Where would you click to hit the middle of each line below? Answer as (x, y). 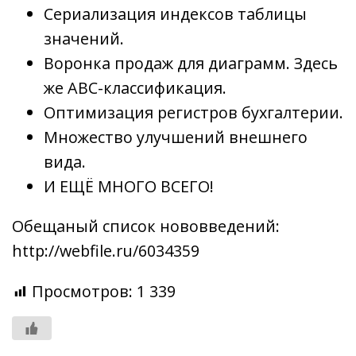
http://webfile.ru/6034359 (106, 251)
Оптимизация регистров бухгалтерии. (193, 112)
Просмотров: (82, 292)
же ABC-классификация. (135, 87)
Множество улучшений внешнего (176, 137)
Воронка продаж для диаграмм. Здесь (191, 63)
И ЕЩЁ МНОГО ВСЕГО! (129, 186)
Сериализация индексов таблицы (175, 14)
